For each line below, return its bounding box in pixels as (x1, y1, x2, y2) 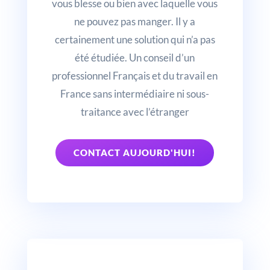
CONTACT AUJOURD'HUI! (74, 146, 196, 158)
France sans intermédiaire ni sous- (60, 87, 210, 100)
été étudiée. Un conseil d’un (75, 51, 195, 64)
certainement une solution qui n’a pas (54, 33, 215, 46)
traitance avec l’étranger (80, 105, 189, 118)
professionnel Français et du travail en (52, 69, 218, 82)
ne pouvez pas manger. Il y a (74, 14, 196, 28)
